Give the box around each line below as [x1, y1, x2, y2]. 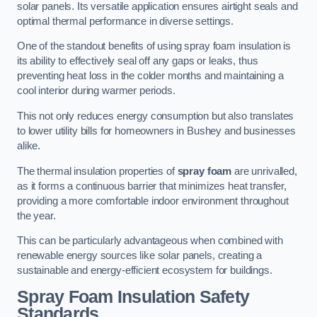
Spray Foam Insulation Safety [17, 287, 250, 306]
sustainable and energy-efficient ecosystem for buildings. [17, 265, 272, 277]
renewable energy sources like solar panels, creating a [17, 250, 263, 262]
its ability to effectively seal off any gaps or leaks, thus [17, 55, 258, 67]
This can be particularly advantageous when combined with [17, 235, 283, 247]
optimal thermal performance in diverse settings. [17, 15, 234, 27]
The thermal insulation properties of [17, 165, 178, 177]
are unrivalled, [231, 165, 297, 177]
